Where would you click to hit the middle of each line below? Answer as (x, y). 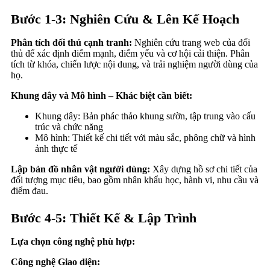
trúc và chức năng (69, 127)
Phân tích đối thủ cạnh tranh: (71, 42)
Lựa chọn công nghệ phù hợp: (73, 241)
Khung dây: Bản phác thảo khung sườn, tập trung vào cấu (145, 116)
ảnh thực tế (56, 148)
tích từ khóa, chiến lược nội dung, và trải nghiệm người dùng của (134, 64)
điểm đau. (30, 190)
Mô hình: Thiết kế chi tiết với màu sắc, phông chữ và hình (145, 137)
